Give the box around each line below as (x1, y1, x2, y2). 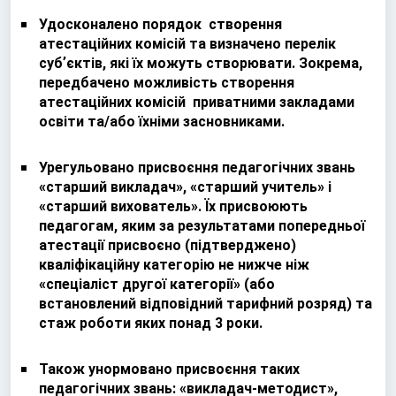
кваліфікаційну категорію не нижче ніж (39, 255, 309, 273)
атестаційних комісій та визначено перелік (39, 34, 336, 52)
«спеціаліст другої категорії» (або (39, 275, 275, 293)
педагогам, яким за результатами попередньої (39, 217, 365, 234)
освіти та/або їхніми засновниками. (39, 112, 285, 130)
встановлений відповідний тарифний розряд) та (39, 294, 372, 312)
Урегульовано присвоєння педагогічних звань (39, 158, 355, 176)
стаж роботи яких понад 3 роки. (39, 314, 263, 331)
